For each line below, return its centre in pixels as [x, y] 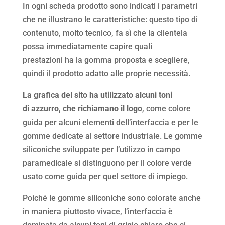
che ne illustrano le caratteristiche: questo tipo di [110, 19]
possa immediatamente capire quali [87, 46]
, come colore [166, 108]
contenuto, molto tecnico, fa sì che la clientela [105, 33]
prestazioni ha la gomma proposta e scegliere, [106, 60]
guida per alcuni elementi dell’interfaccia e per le [110, 122]
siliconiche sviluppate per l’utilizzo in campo [101, 149]
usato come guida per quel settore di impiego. [105, 176]
